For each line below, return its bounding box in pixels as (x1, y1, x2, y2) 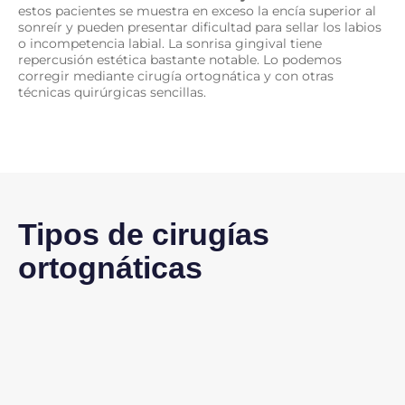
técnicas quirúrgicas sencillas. (18, 84, 206, 101)
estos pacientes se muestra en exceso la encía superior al (18, 3, 376, 20)
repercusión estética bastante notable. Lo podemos (18, 52, 342, 69)
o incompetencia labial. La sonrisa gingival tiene (18, 35, 322, 52)
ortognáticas (18, 250, 202, 286)
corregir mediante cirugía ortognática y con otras (18, 68, 334, 85)
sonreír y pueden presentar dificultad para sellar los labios (18, 19, 381, 36)
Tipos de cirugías (18, 217, 269, 252)
